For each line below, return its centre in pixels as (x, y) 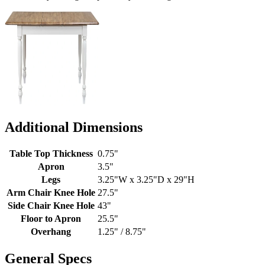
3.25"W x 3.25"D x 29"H (146, 180)
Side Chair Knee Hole (51, 206)
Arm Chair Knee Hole (51, 193)
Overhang (51, 232)
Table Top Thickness (51, 154)
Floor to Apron (51, 219)
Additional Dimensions (74, 127)
